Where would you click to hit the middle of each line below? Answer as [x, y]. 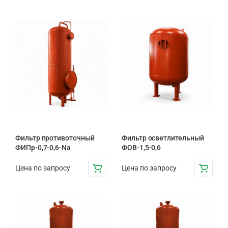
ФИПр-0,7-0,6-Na [43, 148]
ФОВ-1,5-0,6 [141, 148]
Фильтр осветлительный [163, 138]
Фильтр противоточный [55, 138]
